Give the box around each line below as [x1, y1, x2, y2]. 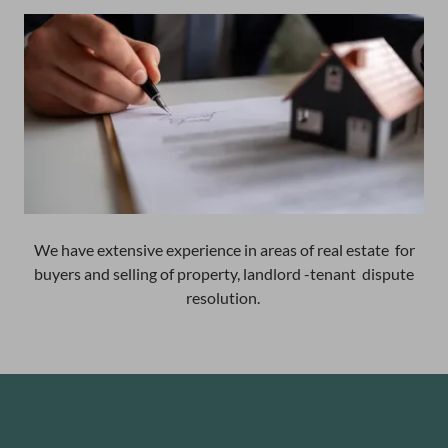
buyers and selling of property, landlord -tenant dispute [34, 264, 414, 283]
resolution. [185, 288, 263, 307]
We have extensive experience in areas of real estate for [33, 240, 415, 259]
